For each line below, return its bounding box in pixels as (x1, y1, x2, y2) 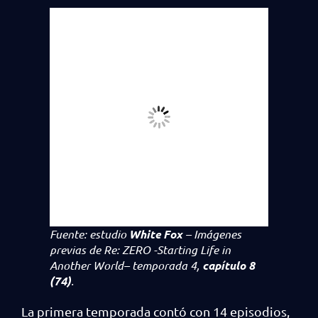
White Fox (129, 226, 185, 241)
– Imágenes (185, 226, 241, 241)
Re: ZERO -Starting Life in (101, 242, 231, 257)
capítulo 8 (202, 258, 255, 273)
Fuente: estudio (50, 226, 129, 241)
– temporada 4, (124, 258, 202, 273)
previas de (50, 242, 101, 257)
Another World (50, 258, 124, 273)
